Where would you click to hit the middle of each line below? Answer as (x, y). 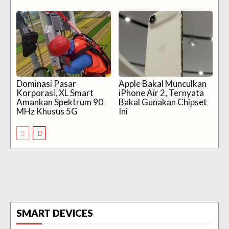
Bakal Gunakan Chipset (163, 102)
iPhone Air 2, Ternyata (161, 93)
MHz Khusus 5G (47, 111)
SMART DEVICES (55, 213)
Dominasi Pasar (46, 83)
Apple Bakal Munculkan (162, 83)
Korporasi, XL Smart (55, 93)
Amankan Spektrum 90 (60, 102)
